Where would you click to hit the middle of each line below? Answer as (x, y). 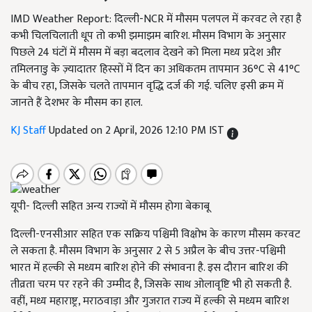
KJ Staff (30, 131)
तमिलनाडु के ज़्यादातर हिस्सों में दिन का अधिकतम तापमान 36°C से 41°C (155, 69)
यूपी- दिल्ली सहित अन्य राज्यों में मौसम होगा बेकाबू (110, 207)
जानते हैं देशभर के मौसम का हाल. (77, 103)
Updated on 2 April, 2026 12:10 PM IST (138, 131)
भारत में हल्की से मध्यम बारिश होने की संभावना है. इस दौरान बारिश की (149, 268)
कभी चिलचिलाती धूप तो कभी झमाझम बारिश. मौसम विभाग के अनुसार (148, 36)
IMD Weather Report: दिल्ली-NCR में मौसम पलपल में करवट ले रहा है (156, 19)
